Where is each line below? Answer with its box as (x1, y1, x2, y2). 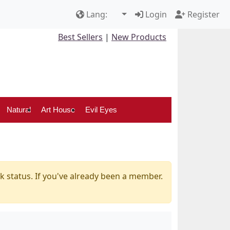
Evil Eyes (85, 105, 118, 114)
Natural (7, 105, 31, 114)
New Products (111, 31, 166, 43)
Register (185, 9, 220, 20)
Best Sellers (58, 31, 103, 43)
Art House (41, 105, 75, 114)
